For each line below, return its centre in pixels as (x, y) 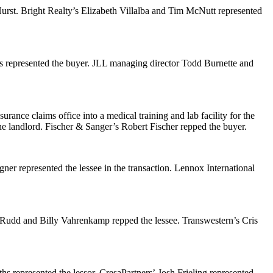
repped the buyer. (212, 126)
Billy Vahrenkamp (75, 220)
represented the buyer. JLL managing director (92, 63)
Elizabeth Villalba (115, 11)
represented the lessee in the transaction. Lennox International (136, 168)
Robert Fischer (150, 126)
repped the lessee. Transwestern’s (175, 220)
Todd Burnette (211, 63)
